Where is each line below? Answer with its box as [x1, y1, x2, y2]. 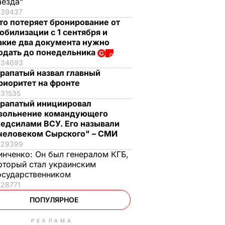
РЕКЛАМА [31, 217, 73, 223]
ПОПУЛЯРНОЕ [29, 195, 78, 204]
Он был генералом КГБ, [35, 149, 129, 159]
